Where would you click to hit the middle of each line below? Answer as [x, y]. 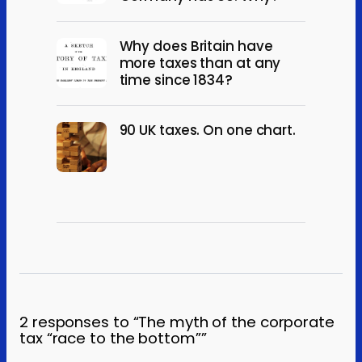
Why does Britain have [196, 46]
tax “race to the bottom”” [113, 339]
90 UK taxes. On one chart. [207, 130]
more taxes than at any [200, 63]
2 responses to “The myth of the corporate [177, 322]
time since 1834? [176, 80]
